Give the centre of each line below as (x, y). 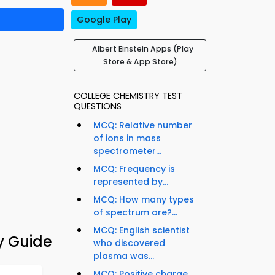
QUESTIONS (98, 107)
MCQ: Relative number (143, 126)
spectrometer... (127, 151)
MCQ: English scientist (141, 230)
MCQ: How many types (144, 200)
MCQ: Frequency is (134, 169)
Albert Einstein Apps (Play (142, 49)
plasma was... (124, 256)
